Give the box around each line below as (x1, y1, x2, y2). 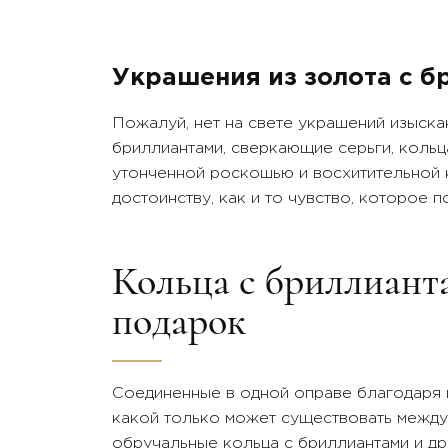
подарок (112, 296, 246, 345)
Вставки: (132, 12, 196, 24)
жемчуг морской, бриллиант (132, 35, 324, 46)
